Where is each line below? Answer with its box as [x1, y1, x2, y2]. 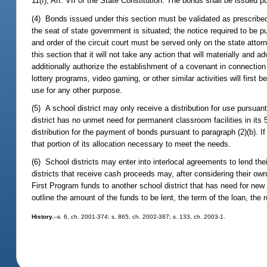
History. [32, 213, 54, 221]
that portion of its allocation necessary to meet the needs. [32, 139, 231, 148]
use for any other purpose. [32, 85, 123, 95]
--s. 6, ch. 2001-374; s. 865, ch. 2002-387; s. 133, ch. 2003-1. [54, 213, 226, 221]
